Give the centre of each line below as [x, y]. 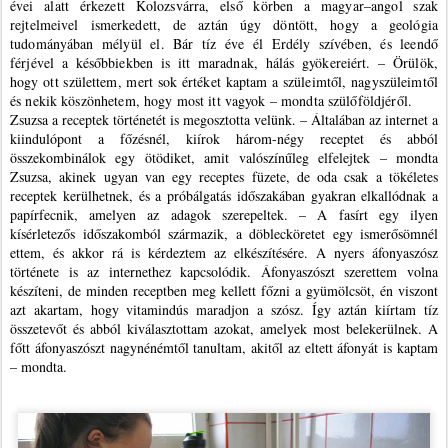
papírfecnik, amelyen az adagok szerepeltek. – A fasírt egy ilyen [224, 214]
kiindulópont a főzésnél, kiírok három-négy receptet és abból [224, 138]
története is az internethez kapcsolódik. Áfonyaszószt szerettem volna [224, 271]
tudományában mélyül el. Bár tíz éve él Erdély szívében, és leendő [224, 43]
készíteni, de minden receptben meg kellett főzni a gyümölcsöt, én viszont [224, 290]
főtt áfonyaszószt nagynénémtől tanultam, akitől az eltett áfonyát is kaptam [224, 347]
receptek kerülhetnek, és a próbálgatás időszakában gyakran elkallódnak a [224, 195]
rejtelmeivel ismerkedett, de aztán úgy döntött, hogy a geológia [224, 24]
